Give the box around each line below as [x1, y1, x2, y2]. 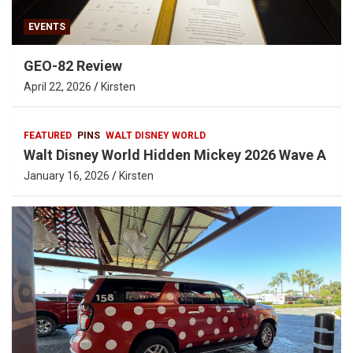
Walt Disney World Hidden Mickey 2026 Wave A [24, 147, 326, 164]
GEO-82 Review [24, 58, 122, 75]
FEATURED [24, 130, 72, 142]
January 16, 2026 [24, 169, 110, 183]
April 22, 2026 [24, 80, 91, 94]
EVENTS [28, 21, 65, 33]
